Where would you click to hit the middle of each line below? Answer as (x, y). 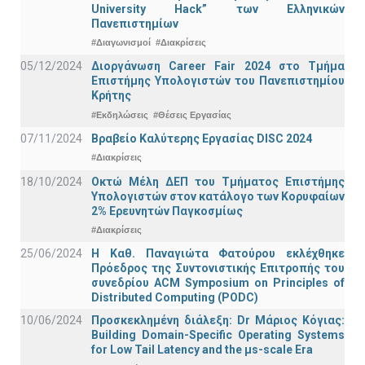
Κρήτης (111, 96)
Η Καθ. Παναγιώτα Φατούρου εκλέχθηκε (218, 254)
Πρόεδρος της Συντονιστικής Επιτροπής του (218, 268)
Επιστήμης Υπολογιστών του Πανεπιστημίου (218, 81)
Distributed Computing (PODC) (175, 298)
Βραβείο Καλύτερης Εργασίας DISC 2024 (202, 138)
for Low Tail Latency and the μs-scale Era (202, 350)
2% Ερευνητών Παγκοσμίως (167, 211)
